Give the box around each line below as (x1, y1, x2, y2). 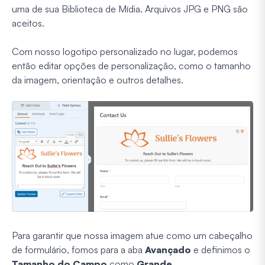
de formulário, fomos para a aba (12, 243, 145, 256)
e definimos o (191, 243, 250, 256)
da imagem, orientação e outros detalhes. (12, 73, 183, 86)
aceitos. (12, 17, 44, 29)
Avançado (145, 243, 191, 256)
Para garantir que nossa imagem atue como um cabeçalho (12, 229, 253, 241)
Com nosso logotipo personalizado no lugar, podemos (12, 45, 238, 57)
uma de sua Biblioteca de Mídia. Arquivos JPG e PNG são (12, 2, 248, 15)
